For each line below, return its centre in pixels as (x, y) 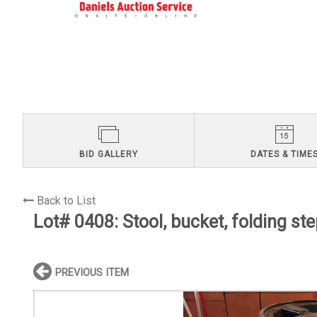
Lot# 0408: (78, 222)
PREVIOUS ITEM (92, 273)
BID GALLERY (108, 154)
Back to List (66, 201)
